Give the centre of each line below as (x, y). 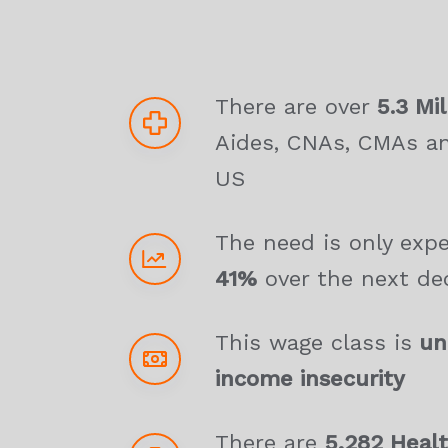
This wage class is (313, 342)
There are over (296, 106)
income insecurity (310, 378)
